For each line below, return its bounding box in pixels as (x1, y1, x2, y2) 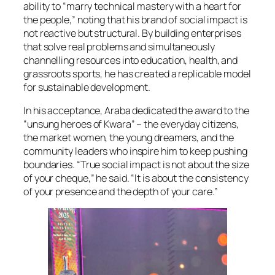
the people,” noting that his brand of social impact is (23, 12, 247, 26)
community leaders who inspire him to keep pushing (23, 144, 248, 158)
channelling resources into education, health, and (23, 53, 238, 67)
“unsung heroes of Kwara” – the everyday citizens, (23, 117, 239, 131)
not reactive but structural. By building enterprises (23, 26, 241, 40)
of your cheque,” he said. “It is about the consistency (23, 171, 249, 185)
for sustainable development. (23, 80, 151, 94)
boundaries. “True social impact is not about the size (23, 158, 249, 172)
